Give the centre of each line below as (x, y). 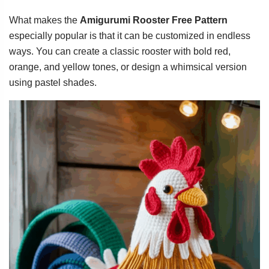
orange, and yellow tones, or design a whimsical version (128, 67)
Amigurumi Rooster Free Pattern (154, 20)
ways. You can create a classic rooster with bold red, (120, 51)
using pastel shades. (53, 83)
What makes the (44, 20)
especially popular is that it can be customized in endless (130, 36)
